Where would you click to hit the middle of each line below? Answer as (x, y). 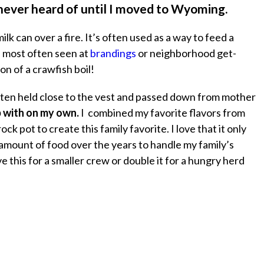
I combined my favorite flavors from (162, 113)
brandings (113, 53)
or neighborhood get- (186, 53)
